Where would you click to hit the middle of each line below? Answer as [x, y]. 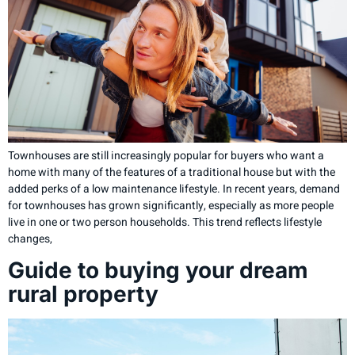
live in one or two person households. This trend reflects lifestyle [165, 222]
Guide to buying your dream [158, 270]
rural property [86, 294]
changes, [30, 239]
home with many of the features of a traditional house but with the [172, 172]
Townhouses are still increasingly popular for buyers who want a [166, 155]
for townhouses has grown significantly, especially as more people [171, 205]
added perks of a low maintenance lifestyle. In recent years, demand [174, 189]
